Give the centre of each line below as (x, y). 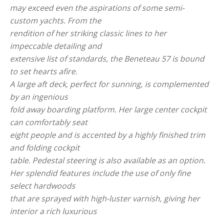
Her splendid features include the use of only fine (100, 173)
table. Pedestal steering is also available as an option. (108, 160)
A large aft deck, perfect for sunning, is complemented (109, 84)
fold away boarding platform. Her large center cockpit (108, 109)
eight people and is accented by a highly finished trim (108, 135)
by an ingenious (39, 97)
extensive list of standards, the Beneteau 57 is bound (107, 58)
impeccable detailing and (56, 46)
